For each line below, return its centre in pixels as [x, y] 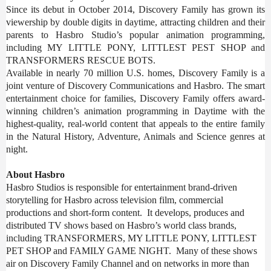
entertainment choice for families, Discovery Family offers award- [135, 98]
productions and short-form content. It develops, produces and [125, 212]
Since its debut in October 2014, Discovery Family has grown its [135, 9]
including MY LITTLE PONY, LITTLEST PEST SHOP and [135, 47]
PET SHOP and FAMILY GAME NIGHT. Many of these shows [132, 250]
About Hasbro [35, 174]
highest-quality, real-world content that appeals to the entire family [135, 123]
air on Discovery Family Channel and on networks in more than [128, 263]
